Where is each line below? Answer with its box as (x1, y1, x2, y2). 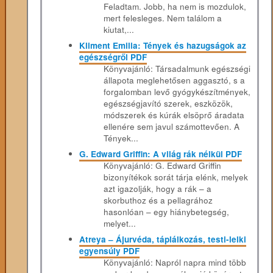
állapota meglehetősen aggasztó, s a (104, 74, 246, 87)
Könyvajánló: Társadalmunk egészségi (104, 63, 251, 75)
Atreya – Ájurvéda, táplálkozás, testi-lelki (79, 233, 247, 245)
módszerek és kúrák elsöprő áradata (104, 109, 245, 121)
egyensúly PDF (79, 244, 140, 257)
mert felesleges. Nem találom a (104, 12, 222, 24)
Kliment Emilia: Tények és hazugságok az (79, 40, 247, 52)
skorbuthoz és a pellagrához (104, 194, 213, 206)
